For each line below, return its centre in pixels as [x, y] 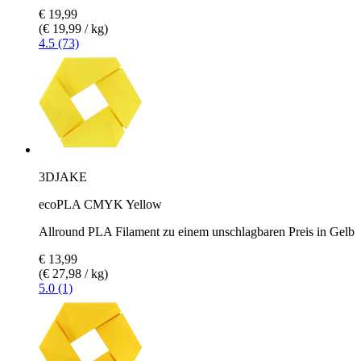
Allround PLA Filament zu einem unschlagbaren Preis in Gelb [197, 231]
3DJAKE [63, 176]
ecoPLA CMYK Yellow [100, 204]
